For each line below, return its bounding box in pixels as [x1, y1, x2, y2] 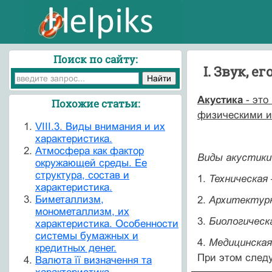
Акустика [197, 94, 243, 106]
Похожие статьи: [51, 96, 140, 110]
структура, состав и [35, 169, 129, 181]
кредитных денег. [35, 242, 117, 254]
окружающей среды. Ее [35, 157, 147, 169]
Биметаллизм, [35, 193, 104, 205]
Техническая [208, 173, 268, 185]
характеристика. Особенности [35, 217, 178, 229]
